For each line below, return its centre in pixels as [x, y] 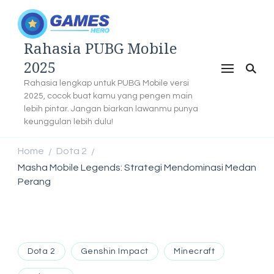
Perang [34, 182]
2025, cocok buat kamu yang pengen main [108, 96]
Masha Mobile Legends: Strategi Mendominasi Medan [137, 168]
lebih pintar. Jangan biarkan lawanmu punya [111, 109]
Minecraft [194, 252]
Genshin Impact [115, 252]
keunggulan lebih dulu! [68, 122]
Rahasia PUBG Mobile [101, 48]
